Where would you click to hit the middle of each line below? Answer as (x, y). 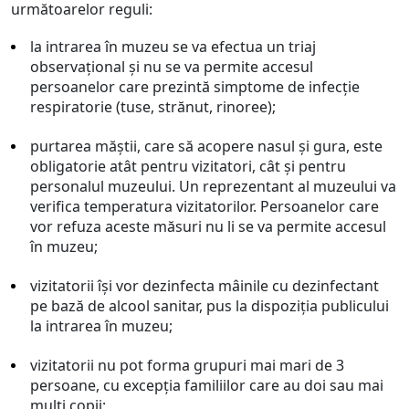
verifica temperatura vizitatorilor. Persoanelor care (204, 206)
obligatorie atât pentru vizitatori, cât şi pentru (188, 166)
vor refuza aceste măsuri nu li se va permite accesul (208, 226)
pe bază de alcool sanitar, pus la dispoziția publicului (210, 306)
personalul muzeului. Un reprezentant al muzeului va (213, 186)
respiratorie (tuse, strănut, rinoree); (153, 107)
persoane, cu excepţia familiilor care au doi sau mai (207, 385)
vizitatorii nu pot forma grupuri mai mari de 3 (187, 365)
